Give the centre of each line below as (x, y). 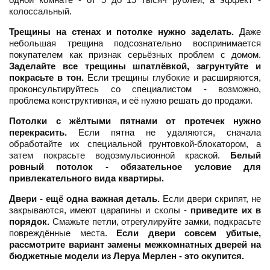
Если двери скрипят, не (211, 199)
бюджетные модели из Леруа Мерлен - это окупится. (127, 256)
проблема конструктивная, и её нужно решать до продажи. (131, 101)
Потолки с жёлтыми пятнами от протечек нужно (135, 121)
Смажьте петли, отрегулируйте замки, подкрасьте (155, 222)
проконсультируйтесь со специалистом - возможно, (135, 89)
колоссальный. (40, 11)
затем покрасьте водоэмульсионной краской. (120, 155)
